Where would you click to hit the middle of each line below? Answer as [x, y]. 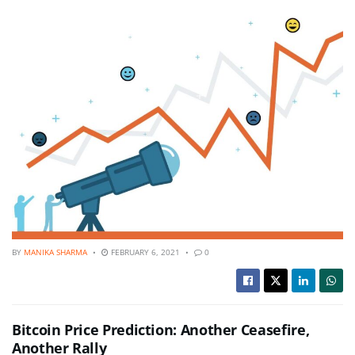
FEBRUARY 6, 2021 [144, 252]
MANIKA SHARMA [55, 252]
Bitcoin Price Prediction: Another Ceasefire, [161, 329]
